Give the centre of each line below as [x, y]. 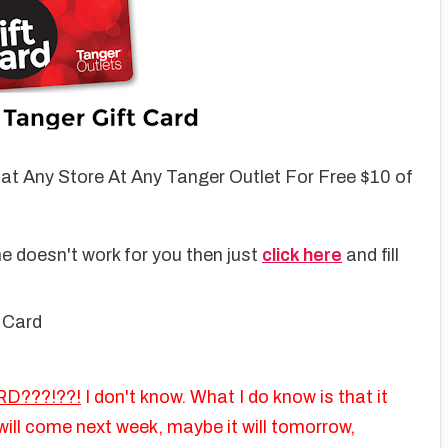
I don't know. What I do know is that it [234, 397]
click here [301, 254]
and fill [370, 254]
